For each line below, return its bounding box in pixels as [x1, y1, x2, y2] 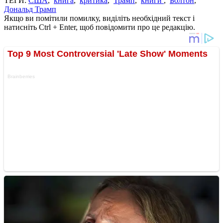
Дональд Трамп [4, 4, 56, 13]
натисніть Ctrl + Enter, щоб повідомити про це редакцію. [4, 22, 195, 31]
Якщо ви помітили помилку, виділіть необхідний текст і [4, 13, 195, 22]
